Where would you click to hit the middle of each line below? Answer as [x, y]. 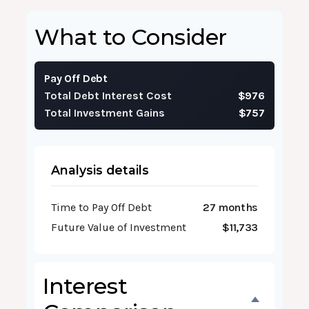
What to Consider [131, 37]
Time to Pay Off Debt [101, 207]
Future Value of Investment [119, 227]
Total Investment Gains [104, 113]
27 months [230, 207]
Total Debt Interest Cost [108, 96]
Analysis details [100, 170]
